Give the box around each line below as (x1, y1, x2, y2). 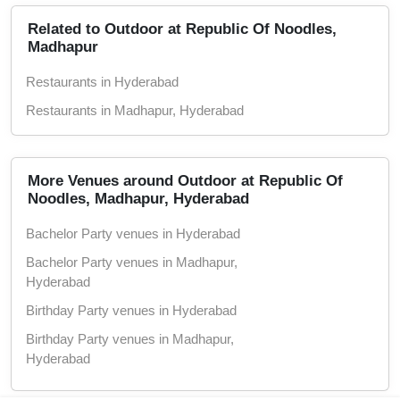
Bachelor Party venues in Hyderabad (26, 225, 240, 241)
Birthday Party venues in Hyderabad (26, 302, 237, 318)
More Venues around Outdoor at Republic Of (28, 171, 343, 189)
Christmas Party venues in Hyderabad (26, 379, 249, 395)
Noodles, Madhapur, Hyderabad (28, 189, 249, 207)
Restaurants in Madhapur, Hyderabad (26, 102, 244, 118)
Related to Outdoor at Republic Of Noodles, (28, 20, 337, 37)
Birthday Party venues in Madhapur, (26, 330, 234, 346)
